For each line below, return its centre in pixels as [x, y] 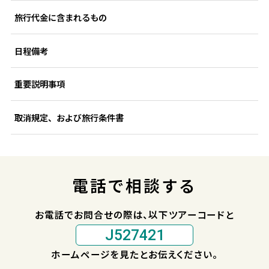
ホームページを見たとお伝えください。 [134, 254]
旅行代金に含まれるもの [60, 17]
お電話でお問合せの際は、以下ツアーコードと [134, 214]
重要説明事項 [39, 84]
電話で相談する [134, 185]
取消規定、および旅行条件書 [69, 118]
